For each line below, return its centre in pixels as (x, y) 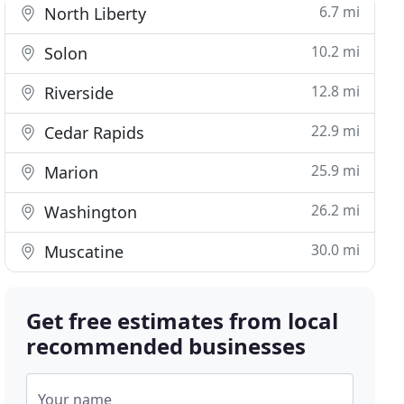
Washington (89, 212)
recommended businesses (166, 346)
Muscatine (82, 252)
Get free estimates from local (183, 321)
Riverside (77, 93)
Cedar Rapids (92, 133)
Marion (69, 172)
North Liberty (93, 14)
